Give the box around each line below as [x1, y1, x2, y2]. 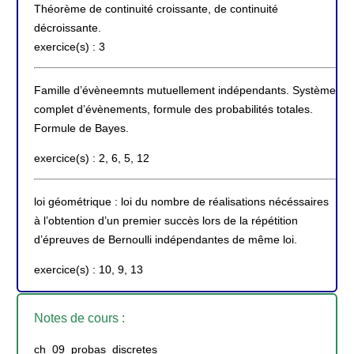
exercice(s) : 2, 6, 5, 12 [34, 151, 149, 164]
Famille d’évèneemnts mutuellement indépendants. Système [34, 83, 336, 96]
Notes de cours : [34, 311, 125, 325]
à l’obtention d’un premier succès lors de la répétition [34, 213, 298, 227]
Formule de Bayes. [34, 121, 129, 134]
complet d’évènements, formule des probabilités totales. [34, 102, 313, 115]
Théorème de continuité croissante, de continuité [34, 2, 278, 15]
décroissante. [34, 21, 101, 34]
